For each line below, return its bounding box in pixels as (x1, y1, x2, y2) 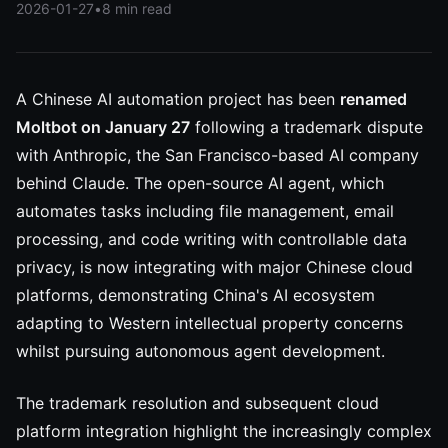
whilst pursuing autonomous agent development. (16, 341, 385, 361)
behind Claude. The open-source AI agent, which (16, 173, 384, 193)
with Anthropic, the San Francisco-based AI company (16, 145, 419, 165)
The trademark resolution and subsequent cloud (16, 393, 379, 413)
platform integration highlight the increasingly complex (16, 421, 432, 441)
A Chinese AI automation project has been (16, 89, 340, 109)
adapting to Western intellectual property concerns (16, 313, 403, 333)
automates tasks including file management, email (16, 201, 394, 221)
